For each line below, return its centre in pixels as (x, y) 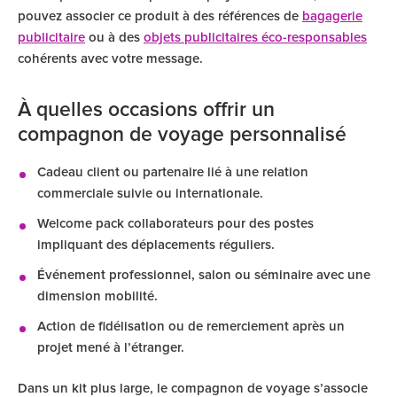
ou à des (114, 38)
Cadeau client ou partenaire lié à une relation (173, 172)
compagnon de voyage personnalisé (182, 135)
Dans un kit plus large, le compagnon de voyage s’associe (193, 389)
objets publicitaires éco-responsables (255, 38)
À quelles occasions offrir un (146, 110)
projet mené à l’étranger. (111, 348)
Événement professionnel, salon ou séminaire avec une (204, 275)
